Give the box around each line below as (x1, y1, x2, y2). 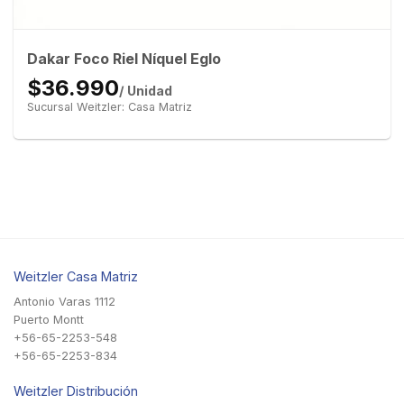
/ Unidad (118, 83, 172, 99)
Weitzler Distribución (14, 382, 138, 399)
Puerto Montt (14, 312, 84, 326)
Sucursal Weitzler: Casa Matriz (26, 100, 192, 115)
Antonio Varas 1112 (14, 294, 115, 308)
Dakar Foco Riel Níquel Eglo (26, 50, 221, 69)
